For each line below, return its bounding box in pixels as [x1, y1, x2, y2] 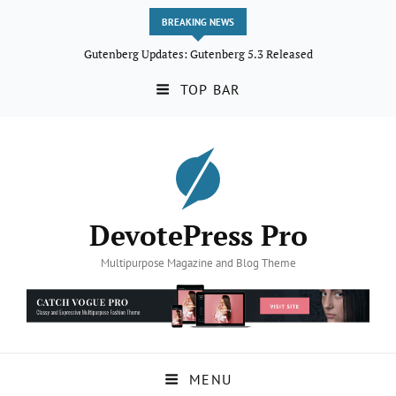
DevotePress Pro [88, 217, 308, 254]
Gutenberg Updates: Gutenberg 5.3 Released [83, 46, 313, 62]
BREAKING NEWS [162, 16, 234, 28]
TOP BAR [179, 80, 241, 98]
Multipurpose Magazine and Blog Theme [100, 255, 296, 270]
